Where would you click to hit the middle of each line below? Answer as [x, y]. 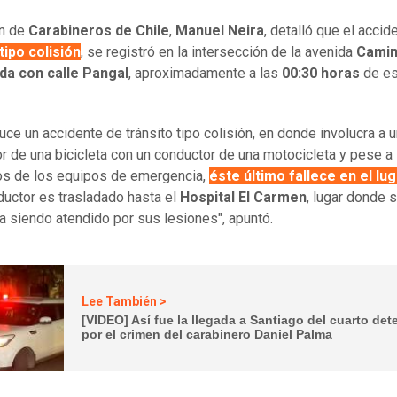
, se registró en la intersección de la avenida [218, 51]
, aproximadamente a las [205, 73]
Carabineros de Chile [99, 30]
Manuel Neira [220, 30]
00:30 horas [321, 73]
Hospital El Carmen [243, 197]
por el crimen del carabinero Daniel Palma [207, 335]
